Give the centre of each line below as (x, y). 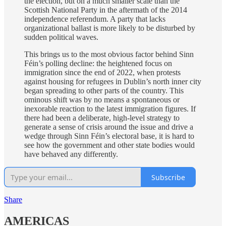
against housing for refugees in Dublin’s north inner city (113, 82)
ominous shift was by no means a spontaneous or (102, 100)
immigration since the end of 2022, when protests (102, 73)
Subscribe (168, 177)
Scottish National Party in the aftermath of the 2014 (106, 10)
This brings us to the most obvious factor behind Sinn (109, 54)
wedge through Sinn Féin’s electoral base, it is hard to (109, 136)
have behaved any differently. (71, 154)
